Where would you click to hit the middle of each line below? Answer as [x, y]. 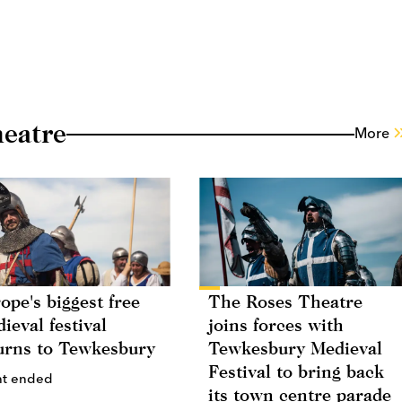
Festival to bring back [296, 371]
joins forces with [276, 325]
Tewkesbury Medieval [295, 348]
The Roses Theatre [285, 301]
